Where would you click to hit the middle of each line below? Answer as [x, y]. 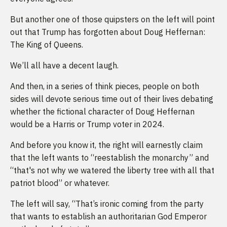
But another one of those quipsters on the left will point [112, 19]
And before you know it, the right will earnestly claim [106, 145]
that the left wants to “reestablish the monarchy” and [109, 157]
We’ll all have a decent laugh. [64, 65]
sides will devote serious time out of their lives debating [112, 99]
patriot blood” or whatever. [60, 183]
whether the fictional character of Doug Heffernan [102, 111]
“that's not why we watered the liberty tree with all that [112, 170]
